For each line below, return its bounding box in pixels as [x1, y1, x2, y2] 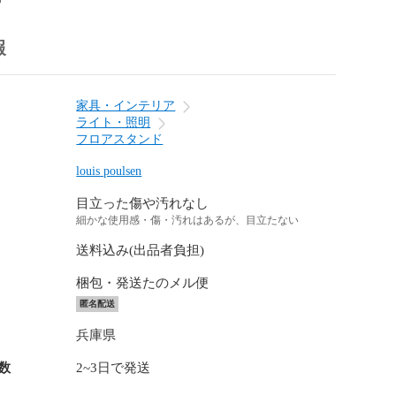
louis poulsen [76, 164, 142, 178]
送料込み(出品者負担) [76, 243, 205, 257]
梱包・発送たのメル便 [76, 276, 209, 290]
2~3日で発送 [76, 361, 151, 375]
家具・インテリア [76, 99, 176, 112]
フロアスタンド [76, 133, 164, 146]
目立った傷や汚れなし [76, 196, 209, 210]
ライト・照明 [76, 116, 151, 129]
